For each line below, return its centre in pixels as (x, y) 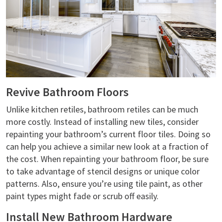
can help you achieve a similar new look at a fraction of (107, 146)
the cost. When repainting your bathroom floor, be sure (107, 159)
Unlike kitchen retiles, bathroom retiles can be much (102, 109)
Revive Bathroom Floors (67, 92)
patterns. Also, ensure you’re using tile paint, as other (104, 183)
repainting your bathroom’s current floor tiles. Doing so (108, 134)
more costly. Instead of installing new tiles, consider (102, 121)
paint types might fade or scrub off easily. (83, 196)
